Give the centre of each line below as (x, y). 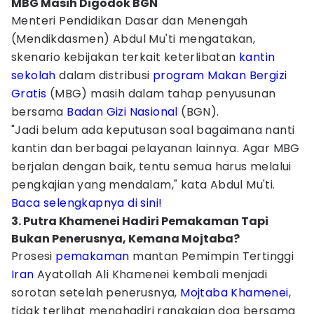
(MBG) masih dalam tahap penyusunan (161, 94)
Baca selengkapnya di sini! (87, 203)
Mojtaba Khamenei (234, 293)
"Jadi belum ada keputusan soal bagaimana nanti (153, 130)
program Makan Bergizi (220, 75)
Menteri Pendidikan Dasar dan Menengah (130, 21)
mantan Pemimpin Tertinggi (212, 256)
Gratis (29, 94)
